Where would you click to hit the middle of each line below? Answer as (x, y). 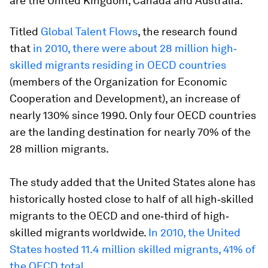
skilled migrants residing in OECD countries (118, 65)
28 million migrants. (59, 149)
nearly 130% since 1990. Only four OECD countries (133, 115)
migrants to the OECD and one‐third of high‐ (119, 216)
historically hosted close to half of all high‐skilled (132, 199)
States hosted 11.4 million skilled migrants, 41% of (133, 249)
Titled (25, 31)
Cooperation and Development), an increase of (125, 98)
